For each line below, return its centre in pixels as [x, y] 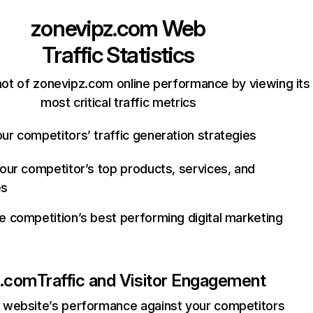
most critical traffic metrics [118, 102]
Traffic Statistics [118, 55]
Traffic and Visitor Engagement [151, 281]
